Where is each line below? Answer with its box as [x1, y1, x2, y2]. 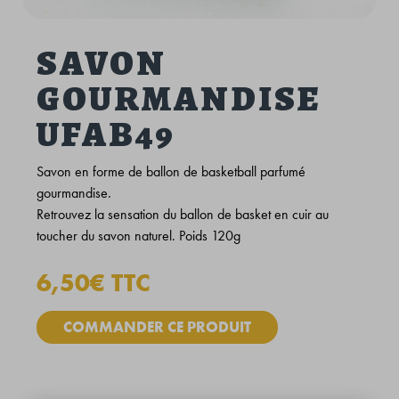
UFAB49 [37, 110, 176, 159]
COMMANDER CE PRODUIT [63, 317, 252, 338]
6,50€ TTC [37, 267, 151, 299]
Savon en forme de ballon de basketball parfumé [37, 162, 306, 182]
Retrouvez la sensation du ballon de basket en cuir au [37, 205, 330, 224]
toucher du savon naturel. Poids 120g [37, 226, 241, 246]
